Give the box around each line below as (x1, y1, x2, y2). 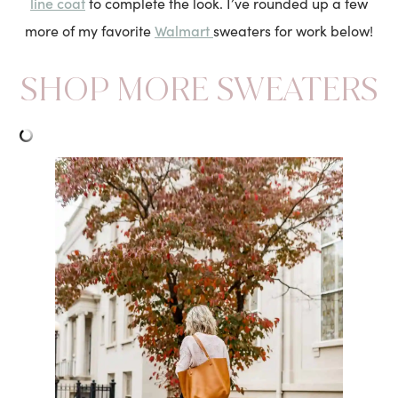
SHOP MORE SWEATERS (20, 67, 378, 112)
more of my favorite (25, 21, 155, 41)
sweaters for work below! (213, 21, 373, 41)
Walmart (155, 20, 213, 41)
